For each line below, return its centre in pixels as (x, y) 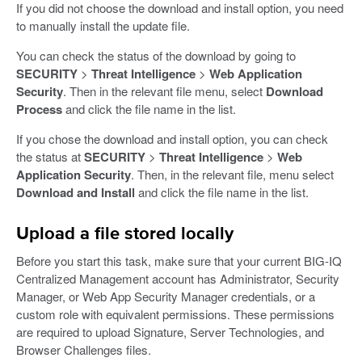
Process (39, 109)
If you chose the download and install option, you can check (172, 138)
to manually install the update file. (103, 25)
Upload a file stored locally (125, 234)
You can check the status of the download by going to (156, 55)
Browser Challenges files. (84, 349)
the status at (50, 156)
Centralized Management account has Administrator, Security (178, 278)
